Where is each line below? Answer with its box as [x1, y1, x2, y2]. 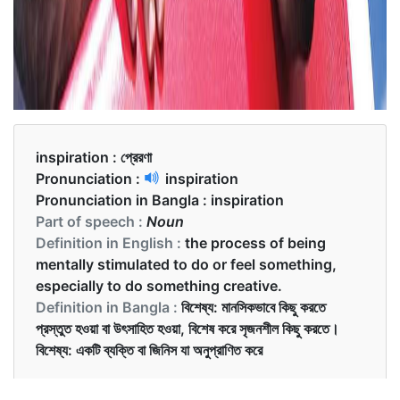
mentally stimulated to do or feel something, [36, 254, 337, 273]
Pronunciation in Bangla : [36, 190, 211, 209]
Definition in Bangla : [36, 297, 181, 316]
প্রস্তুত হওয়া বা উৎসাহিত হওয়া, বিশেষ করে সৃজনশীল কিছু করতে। [36, 319, 339, 337]
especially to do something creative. [36, 276, 282, 295]
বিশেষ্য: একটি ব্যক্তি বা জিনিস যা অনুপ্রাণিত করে [36, 340, 262, 359]
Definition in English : [36, 233, 185, 252]
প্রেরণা [121, 147, 152, 166]
